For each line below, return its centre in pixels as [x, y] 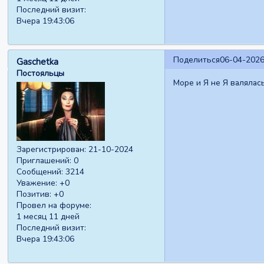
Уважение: [37, 183]
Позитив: [34, 194]
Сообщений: [40, 172]
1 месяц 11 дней [48, 217]
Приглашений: [44, 161]
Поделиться [196, 60]
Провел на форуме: [54, 206]
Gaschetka [38, 62]
